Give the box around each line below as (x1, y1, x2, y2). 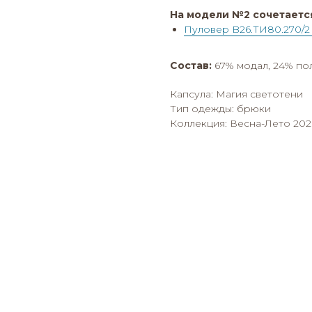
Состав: (170, 59, 212, 72)
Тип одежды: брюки (170, 102, 271, 115)
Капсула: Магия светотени (170, 88, 303, 100)
